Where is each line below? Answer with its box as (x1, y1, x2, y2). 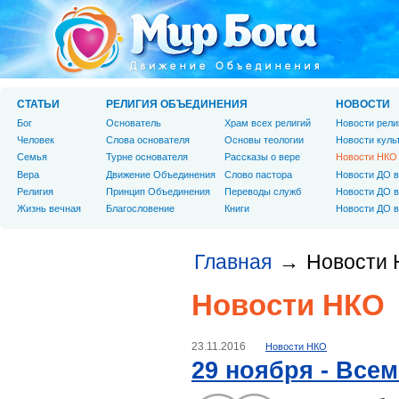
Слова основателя (106, 134, 190, 146)
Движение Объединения (106, 168, 216, 180)
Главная (194, 250, 272, 273)
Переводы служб (224, 185, 301, 197)
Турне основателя (106, 151, 188, 163)
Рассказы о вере (224, 151, 300, 163)
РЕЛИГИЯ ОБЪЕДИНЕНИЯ (106, 98, 248, 110)
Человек (17, 134, 54, 146)
